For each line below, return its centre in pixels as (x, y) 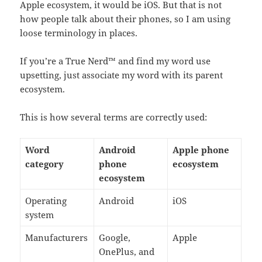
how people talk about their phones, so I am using (125, 18)
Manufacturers (56, 237)
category (44, 163)
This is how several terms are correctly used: (114, 117)
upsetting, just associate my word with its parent (122, 75)
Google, (114, 237)
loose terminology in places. (79, 32)
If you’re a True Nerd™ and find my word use (116, 61)
